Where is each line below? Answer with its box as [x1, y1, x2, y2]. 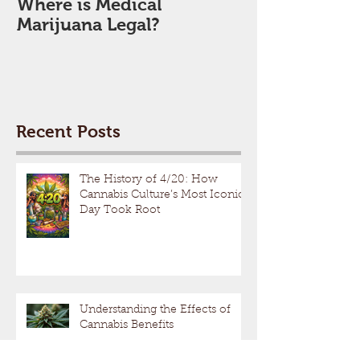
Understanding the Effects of [80, 304, 231, 316]
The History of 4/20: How [80, 174, 218, 186]
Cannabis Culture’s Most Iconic [80, 189, 244, 201]
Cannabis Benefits [80, 319, 174, 331]
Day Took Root [80, 204, 160, 216]
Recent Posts [16, 121, 121, 141]
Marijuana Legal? [17, 14, 159, 35]
